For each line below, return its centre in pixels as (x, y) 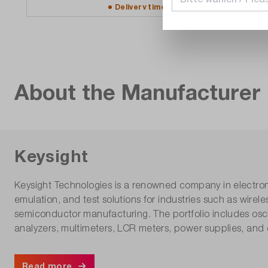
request (205, 7)
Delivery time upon (152, 7)
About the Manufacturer (138, 92)
